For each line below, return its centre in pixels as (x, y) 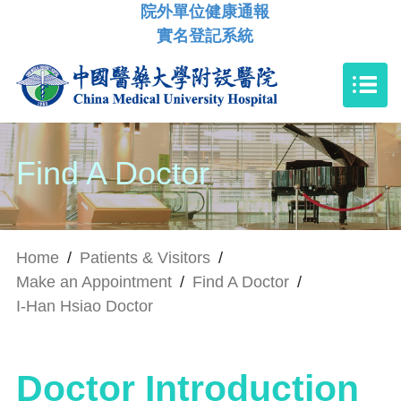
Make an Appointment (94, 282)
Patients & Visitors (145, 257)
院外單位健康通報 (205, 12)
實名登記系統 (205, 36)
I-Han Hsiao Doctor (85, 306)
